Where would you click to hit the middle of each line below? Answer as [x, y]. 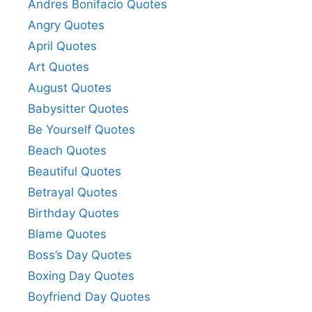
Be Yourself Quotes [81, 130]
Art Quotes [58, 67]
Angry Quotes [66, 25]
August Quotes [70, 88]
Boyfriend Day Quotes [89, 297]
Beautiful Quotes [75, 172]
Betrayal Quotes [73, 193]
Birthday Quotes [73, 213]
